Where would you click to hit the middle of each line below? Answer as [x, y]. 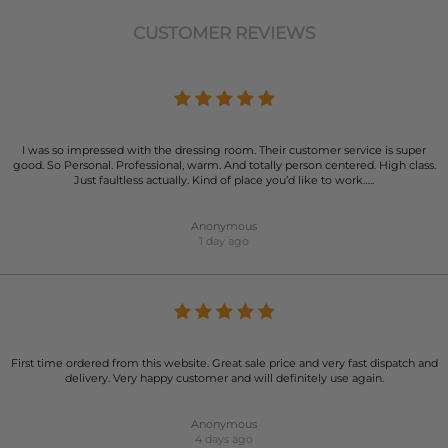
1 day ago [224, 241]
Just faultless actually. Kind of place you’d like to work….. [224, 180]
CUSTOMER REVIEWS [224, 33]
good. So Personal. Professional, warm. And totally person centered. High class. [224, 165]
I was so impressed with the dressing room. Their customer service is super [224, 150]
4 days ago [224, 439]
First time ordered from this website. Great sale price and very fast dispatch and [224, 363]
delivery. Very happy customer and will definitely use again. [224, 378]
